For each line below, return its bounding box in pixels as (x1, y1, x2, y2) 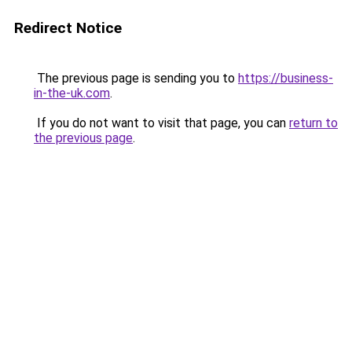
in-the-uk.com (34, 86, 110, 101)
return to (289, 115, 338, 130)
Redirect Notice (14, 19, 122, 37)
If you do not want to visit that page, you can (34, 115, 289, 130)
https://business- (238, 71, 333, 86)
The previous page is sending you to (34, 71, 238, 86)
